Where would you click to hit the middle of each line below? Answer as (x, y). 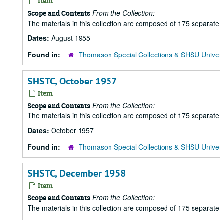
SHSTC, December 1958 (77, 173)
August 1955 (71, 38)
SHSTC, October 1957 (72, 81)
